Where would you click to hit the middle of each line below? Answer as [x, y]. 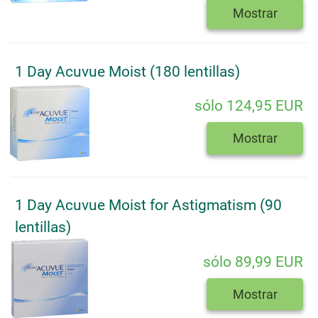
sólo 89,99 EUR [253, 262]
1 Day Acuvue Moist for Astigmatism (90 [148, 205]
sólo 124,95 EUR [249, 106]
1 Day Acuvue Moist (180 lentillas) [127, 71]
